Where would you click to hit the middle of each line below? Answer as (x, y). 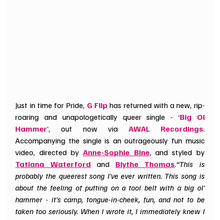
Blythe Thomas (145, 164)
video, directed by (49, 152)
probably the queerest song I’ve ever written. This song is (110, 176)
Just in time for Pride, (51, 105)
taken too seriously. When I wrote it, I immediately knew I (110, 211)
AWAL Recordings (166, 128)
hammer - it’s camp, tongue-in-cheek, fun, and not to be (110, 199)
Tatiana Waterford (53, 164)
